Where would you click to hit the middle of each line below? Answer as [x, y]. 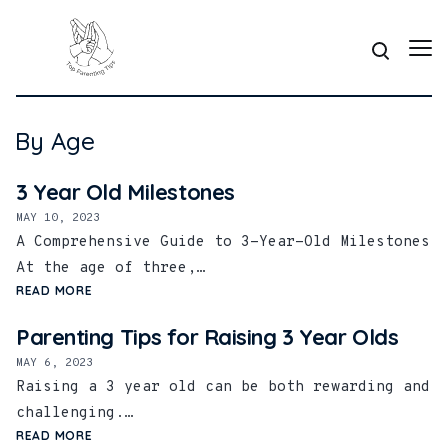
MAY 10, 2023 [58, 218]
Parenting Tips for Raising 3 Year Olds [207, 337]
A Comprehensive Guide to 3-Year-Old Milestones [223, 243]
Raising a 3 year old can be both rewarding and [223, 388]
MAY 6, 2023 [54, 363]
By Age [55, 141]
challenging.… [74, 414]
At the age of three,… [110, 269]
